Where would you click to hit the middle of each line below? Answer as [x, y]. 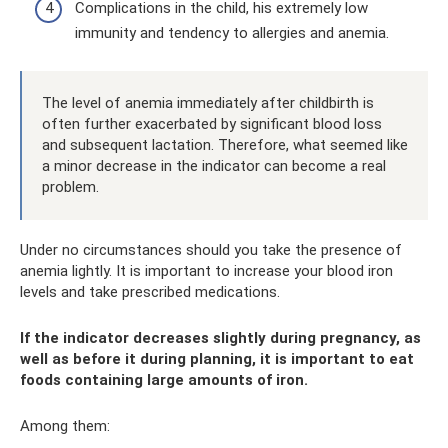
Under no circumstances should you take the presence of [211, 249]
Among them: [65, 425]
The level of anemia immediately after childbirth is [208, 102]
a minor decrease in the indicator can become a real [214, 165]
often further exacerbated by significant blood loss [212, 123]
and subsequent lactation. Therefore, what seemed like [225, 144]
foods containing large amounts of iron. [164, 379]
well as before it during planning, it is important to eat [217, 358]
